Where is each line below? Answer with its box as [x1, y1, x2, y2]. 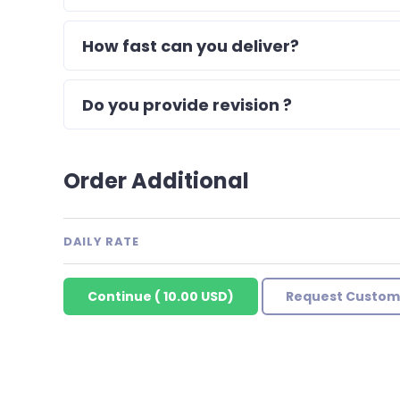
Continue [87, 287, 152, 305]
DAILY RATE [63, 232, 139, 250]
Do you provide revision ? [82, 93, 292, 116]
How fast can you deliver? [82, 34, 299, 57]
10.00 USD [163, 287, 228, 305]
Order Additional [63, 166, 249, 196]
